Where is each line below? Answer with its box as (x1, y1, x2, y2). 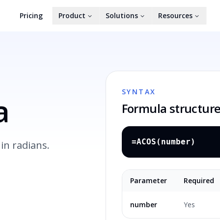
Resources (158, 11, 192, 20)
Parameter (130, 176, 167, 185)
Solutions (105, 11, 138, 20)
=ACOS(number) (131, 137, 195, 146)
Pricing (19, 11, 43, 20)
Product (58, 11, 85, 20)
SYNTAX (121, 87, 156, 96)
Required (183, 176, 214, 185)
